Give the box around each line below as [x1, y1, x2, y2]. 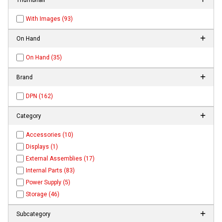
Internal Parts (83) [26, 166, 75, 174]
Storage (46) [26, 190, 60, 198]
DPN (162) [26, 92, 54, 100]
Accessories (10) [26, 131, 74, 138]
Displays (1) [26, 143, 58, 150]
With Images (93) [26, 15, 73, 22]
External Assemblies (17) [26, 155, 95, 162]
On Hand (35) [26, 54, 62, 61]
